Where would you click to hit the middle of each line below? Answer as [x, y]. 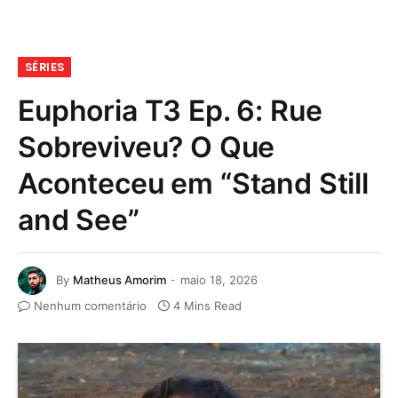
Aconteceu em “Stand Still [193, 183]
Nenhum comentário [90, 306]
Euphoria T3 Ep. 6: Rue [170, 111]
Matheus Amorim [119, 279]
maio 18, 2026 [219, 279]
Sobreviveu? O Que [147, 147]
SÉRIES [45, 67]
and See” [79, 220]
